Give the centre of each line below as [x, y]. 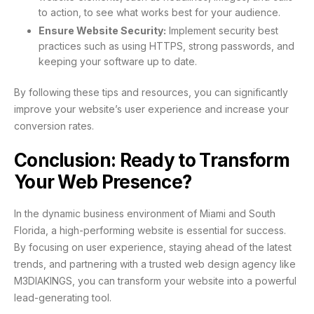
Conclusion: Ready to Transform [152, 160]
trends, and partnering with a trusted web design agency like [155, 264]
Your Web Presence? [103, 182]
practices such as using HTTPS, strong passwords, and [166, 46]
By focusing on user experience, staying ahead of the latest [153, 247]
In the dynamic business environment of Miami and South [145, 213]
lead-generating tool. [63, 297]
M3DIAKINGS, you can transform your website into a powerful [155, 280]
